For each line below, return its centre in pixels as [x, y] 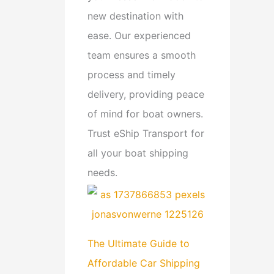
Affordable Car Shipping [144, 263]
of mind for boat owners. [145, 114]
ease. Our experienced [139, 36]
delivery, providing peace [146, 94]
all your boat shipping [138, 153]
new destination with [135, 16]
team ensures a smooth [142, 55]
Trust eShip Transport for [146, 134]
